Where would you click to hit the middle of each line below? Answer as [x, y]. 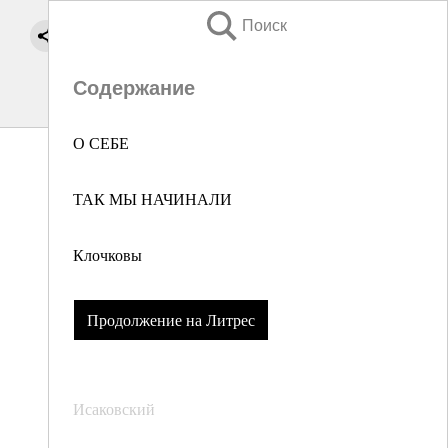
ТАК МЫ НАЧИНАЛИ [152, 198]
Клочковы [107, 254]
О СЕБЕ [101, 142]
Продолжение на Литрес [170, 320]
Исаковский [114, 409]
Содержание [134, 88]
